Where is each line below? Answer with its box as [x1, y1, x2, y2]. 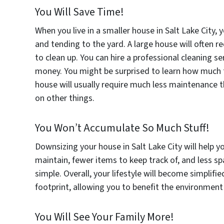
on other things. [35, 91, 95, 104]
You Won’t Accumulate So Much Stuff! [35, 119, 210, 136]
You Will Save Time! [35, 3, 124, 20]
